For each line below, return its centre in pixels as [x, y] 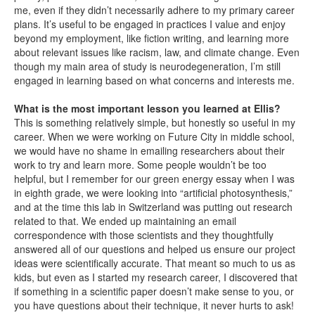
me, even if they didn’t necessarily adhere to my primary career [154, 10]
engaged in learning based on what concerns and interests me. [156, 80]
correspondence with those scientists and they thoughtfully [144, 235]
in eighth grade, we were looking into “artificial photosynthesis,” [153, 193]
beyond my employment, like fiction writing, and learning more [152, 38]
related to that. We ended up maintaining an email [125, 221]
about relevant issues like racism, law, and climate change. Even [157, 52]
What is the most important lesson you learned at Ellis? [147, 108]
